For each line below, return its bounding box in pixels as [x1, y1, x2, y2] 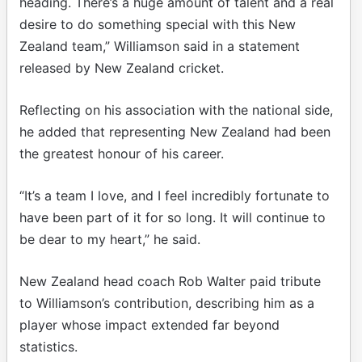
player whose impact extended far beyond [19, 316, 280, 333]
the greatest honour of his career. [19, 145, 224, 162]
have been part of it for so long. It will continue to [19, 208, 326, 225]
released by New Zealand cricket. [19, 59, 224, 76]
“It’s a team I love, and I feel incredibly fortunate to [19, 187, 330, 204]
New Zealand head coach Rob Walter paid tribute [19, 272, 321, 289]
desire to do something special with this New [19, 15, 296, 32]
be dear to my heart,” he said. [19, 230, 200, 247]
